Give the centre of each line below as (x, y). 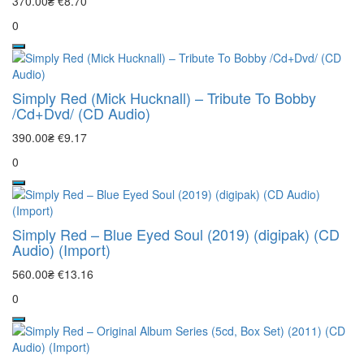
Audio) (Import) (61, 249)
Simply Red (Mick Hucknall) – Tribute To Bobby (164, 97)
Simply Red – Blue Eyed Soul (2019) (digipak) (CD (176, 234)
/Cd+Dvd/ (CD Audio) (81, 113)
